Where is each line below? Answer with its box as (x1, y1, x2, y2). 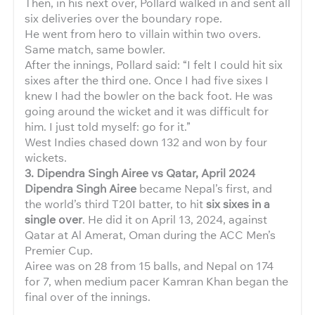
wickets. (25, 149, 67, 165)
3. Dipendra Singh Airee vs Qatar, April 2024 (25, 165, 255, 180)
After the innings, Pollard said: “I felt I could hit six (25, 56, 283, 72)
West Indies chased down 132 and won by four (25, 134, 267, 149)
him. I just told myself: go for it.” (25, 118, 191, 134)
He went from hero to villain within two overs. (25, 25, 261, 41)
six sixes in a (206, 195, 270, 211)
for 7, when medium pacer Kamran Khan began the (25, 273, 288, 288)
